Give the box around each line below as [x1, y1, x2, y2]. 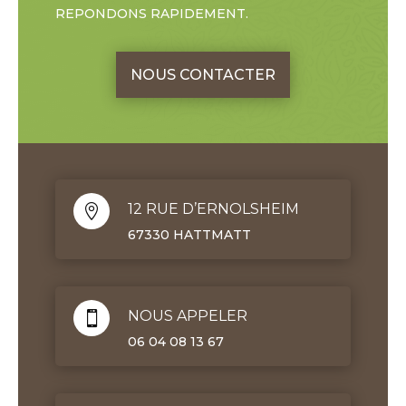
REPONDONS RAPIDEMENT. [54, 5, 248, 22]
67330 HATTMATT [127, 226, 251, 243]
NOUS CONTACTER [130, 65, 275, 83]
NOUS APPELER [127, 306, 247, 324]
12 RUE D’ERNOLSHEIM [127, 199, 299, 217]
